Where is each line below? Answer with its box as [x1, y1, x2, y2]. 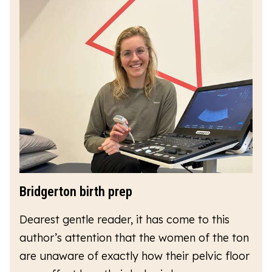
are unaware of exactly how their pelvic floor [19, 248, 250, 263]
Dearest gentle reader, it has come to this [19, 212, 229, 226]
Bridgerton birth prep [19, 183, 132, 199]
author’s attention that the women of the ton [19, 230, 249, 245]
